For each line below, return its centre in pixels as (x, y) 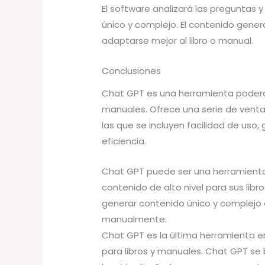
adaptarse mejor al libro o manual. (178, 41)
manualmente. (135, 219)
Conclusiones (132, 71)
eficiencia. (124, 141)
